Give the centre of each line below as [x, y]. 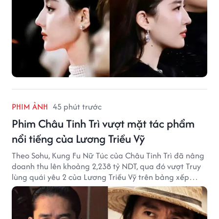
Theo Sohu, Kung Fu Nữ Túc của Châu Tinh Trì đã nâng [108, 155]
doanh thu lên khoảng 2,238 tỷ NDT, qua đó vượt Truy [106, 166]
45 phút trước [77, 106]
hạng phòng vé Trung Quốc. [61, 187]
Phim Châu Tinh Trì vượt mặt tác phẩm [103, 123]
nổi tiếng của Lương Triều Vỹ [78, 138]
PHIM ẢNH [30, 106]
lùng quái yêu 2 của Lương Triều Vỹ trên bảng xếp [100, 177]
